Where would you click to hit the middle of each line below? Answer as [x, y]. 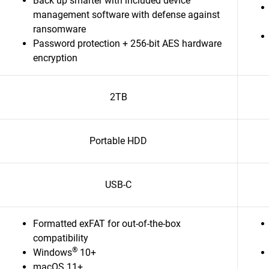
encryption [55, 58]
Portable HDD [118, 141]
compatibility [61, 238]
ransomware [59, 29]
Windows [53, 252]
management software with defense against [126, 15]
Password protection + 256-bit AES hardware [127, 44]
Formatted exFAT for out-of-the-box [107, 224]
